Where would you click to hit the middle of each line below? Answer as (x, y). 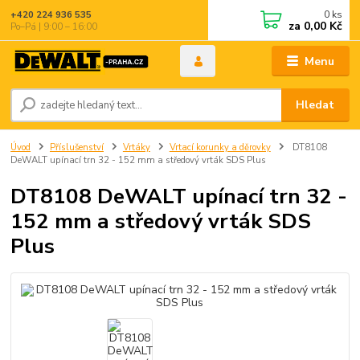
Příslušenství (77, 147)
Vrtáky (136, 147)
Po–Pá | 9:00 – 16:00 (54, 27)
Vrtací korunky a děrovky (220, 147)
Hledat (315, 105)
